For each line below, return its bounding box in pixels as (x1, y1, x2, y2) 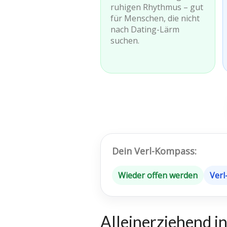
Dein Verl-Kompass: (112, 145, 197, 157)
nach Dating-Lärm (110, 24, 179, 35)
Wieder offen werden (118, 170, 198, 181)
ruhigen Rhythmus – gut (110, 2, 203, 13)
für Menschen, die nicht (110, 13, 200, 24)
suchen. (110, 35, 139, 46)
